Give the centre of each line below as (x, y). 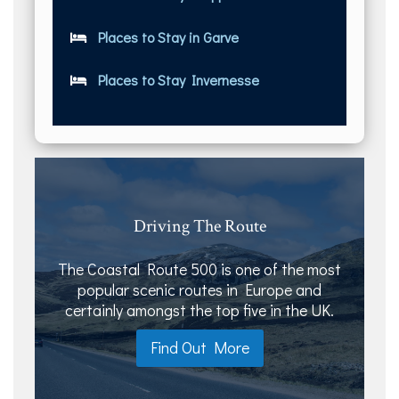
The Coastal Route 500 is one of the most (199, 269)
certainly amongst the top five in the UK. (199, 309)
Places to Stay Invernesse (175, 79)
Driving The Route (199, 226)
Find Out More (199, 347)
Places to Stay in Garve (165, 37)
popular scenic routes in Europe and (199, 289)
